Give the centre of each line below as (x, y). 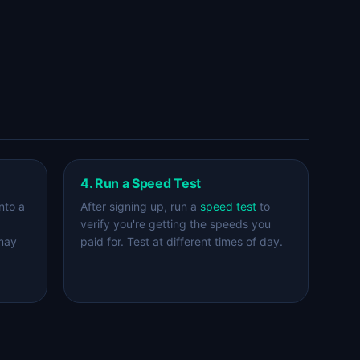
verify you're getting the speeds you (176, 224)
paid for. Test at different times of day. (182, 241)
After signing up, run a (140, 206)
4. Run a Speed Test (141, 183)
